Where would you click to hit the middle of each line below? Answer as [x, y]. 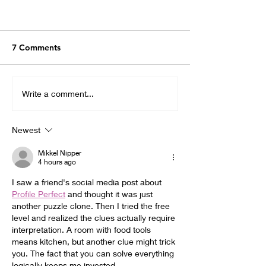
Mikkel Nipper [60, 153]
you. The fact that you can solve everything [94, 253]
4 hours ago [57, 161]
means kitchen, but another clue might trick [95, 241]
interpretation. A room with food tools [83, 229]
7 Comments [36, 47]
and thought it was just [110, 194]
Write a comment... [58, 94]
